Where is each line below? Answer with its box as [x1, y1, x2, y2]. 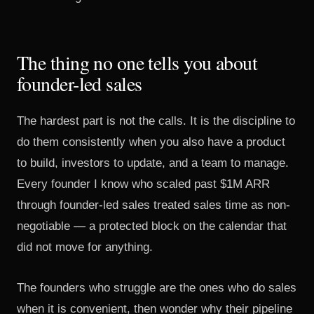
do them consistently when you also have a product [17, 135, 285, 149]
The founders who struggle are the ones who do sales [17, 281, 296, 294]
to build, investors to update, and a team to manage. [17, 156, 289, 170]
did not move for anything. [17, 240, 153, 254]
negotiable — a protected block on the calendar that [17, 219, 287, 233]
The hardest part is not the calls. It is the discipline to [17, 114, 295, 128]
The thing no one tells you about [17, 49, 258, 76]
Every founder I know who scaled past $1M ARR [17, 177, 270, 191]
